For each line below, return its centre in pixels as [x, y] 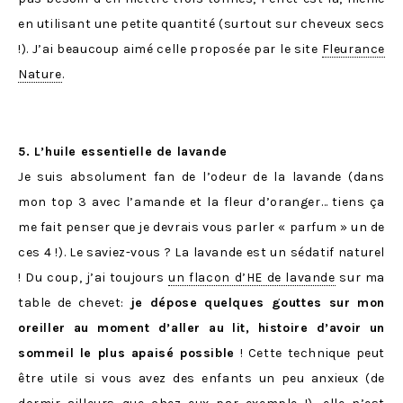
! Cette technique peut [309, 354]
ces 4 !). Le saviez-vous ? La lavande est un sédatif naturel [201, 253]
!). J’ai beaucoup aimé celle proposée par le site [170, 49]
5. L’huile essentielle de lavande [123, 152]
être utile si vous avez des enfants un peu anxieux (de [201, 379]
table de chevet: [74, 303]
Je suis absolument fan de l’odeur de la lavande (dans [201, 177]
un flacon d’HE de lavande [252, 278]
